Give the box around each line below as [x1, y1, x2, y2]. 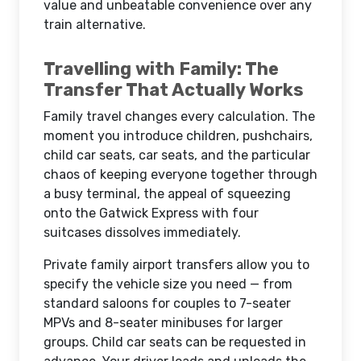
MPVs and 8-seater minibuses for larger [44, 315, 283, 330]
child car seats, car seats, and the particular [44, 147, 310, 163]
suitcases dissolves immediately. [44, 225, 241, 240]
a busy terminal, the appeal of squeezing [44, 186, 291, 201]
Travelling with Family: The [44, 58, 279, 80]
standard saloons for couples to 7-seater [44, 296, 291, 311]
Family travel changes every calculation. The [44, 109, 315, 124]
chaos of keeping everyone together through [44, 167, 317, 182]
